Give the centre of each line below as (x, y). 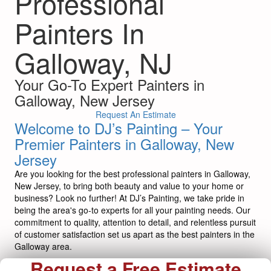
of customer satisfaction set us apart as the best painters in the (135, 234)
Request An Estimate (135, 114)
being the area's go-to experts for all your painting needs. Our (132, 210)
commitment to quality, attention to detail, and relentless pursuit (135, 222)
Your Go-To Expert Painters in (109, 84)
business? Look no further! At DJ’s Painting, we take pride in (129, 198)
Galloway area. (43, 246)
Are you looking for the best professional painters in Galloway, (132, 173)
